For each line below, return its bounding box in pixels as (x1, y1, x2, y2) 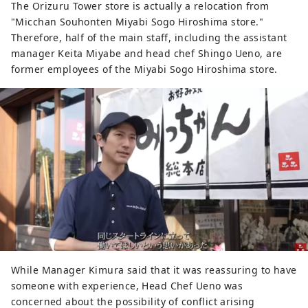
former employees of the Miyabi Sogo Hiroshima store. (11, 62, 278, 76)
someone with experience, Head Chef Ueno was (11, 279, 243, 293)
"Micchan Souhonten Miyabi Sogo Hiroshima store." (11, 14, 264, 28)
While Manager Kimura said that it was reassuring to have (11, 263, 297, 277)
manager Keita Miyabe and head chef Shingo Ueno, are (11, 46, 283, 60)
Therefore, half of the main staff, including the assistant (11, 30, 287, 44)
